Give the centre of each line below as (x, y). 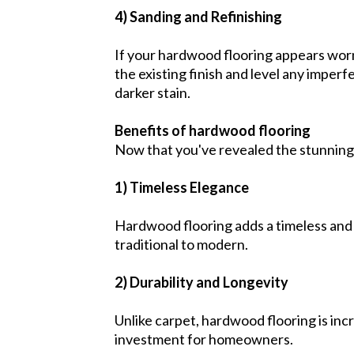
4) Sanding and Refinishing (198, 16)
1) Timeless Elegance (182, 187)
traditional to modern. (181, 244)
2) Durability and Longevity (201, 282)
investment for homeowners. (204, 339)
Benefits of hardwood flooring (213, 130)
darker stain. (153, 92)
